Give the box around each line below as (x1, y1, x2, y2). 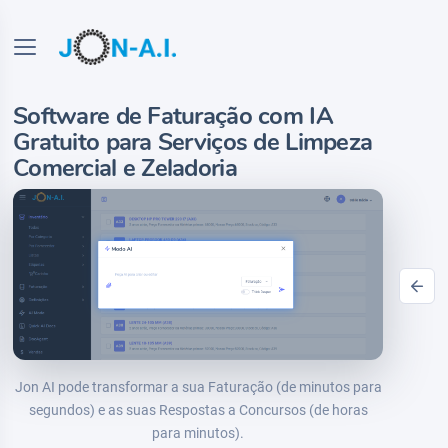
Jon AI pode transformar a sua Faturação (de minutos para (14, 378, 382, 395)
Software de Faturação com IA (13, 100, 333, 132)
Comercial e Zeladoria (13, 152, 237, 184)
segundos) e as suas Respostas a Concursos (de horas (28, 401, 368, 418)
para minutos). (152, 424, 244, 441)
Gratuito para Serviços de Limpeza (13, 126, 373, 158)
